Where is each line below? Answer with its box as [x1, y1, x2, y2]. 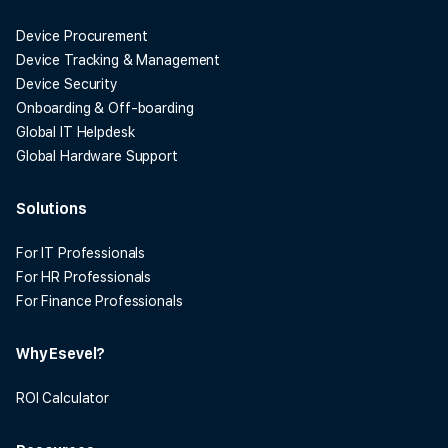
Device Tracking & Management [16, 51, 221, 68]
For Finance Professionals [16, 292, 183, 309]
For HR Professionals [16, 268, 152, 285]
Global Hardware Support [16, 147, 178, 164]
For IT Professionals [16, 244, 146, 261]
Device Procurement [16, 27, 148, 44]
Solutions [16, 198, 87, 218]
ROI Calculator [16, 389, 110, 406]
